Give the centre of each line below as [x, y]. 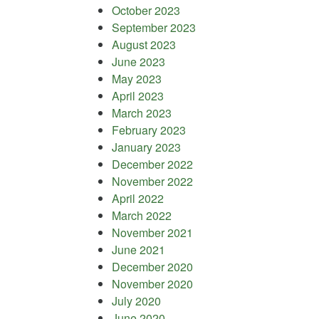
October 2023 [146, 10]
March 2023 [142, 113]
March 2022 [142, 215]
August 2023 [144, 44]
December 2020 [152, 266]
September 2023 [154, 27]
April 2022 [138, 198]
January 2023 [146, 147]
